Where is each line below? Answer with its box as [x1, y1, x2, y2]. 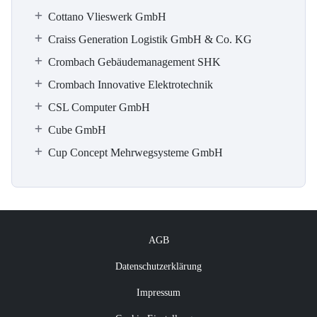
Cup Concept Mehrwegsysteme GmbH [48, 146, 223, 158]
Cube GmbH [48, 124, 106, 136]
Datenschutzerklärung [115, 261, 202, 272]
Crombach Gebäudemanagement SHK [48, 56, 221, 68]
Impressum [137, 287, 180, 298]
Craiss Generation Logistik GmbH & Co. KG [48, 33, 252, 45]
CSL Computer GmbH [48, 101, 150, 113]
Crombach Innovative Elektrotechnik [48, 79, 213, 91]
